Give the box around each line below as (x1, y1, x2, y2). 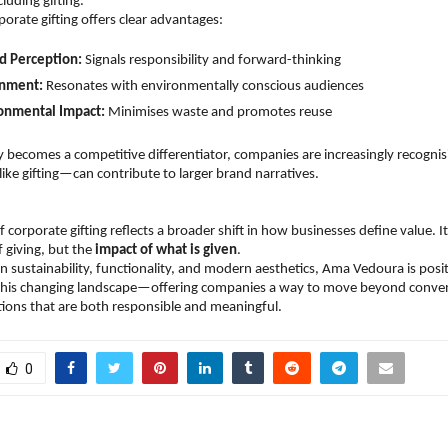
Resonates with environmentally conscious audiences (43, 78, 371, 94)
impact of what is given (95, 242, 237, 258)
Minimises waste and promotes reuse (105, 104, 339, 120)
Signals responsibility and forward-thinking (82, 52, 348, 68)
